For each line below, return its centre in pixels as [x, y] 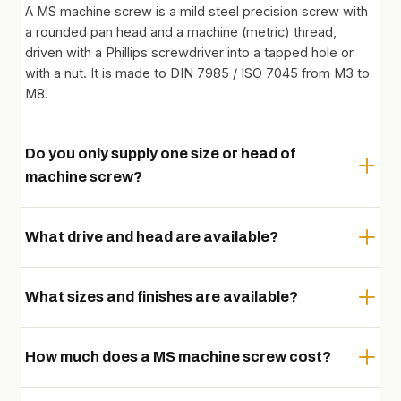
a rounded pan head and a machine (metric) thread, [181, 31]
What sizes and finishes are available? [162, 296]
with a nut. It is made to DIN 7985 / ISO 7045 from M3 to [197, 73]
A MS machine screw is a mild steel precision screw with [196, 11]
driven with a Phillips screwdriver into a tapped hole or [189, 52]
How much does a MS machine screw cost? [178, 356]
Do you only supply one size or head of [161, 153]
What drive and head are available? [152, 236]
